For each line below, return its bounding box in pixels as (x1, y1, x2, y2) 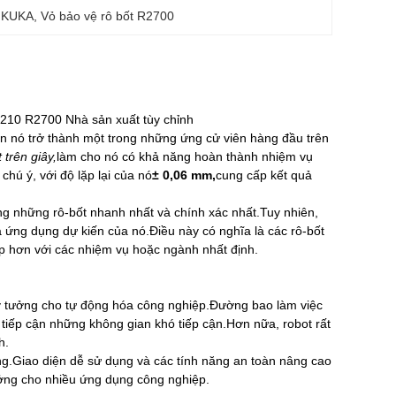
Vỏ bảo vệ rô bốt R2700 (41, 9, 175, 23)
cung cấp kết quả (216, 168, 312, 182)
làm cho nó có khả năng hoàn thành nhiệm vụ (57, 149, 313, 164)
